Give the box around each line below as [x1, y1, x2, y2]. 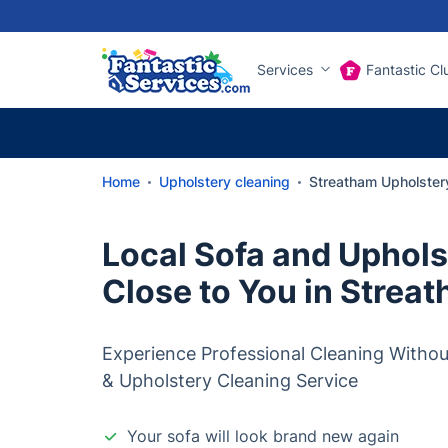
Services [257, 61, 313, 78]
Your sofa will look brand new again [127, 426, 399, 446]
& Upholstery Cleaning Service [102, 370, 358, 391]
